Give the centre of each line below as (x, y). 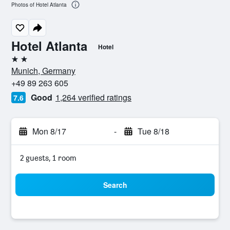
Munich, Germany (43, 71)
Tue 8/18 (153, 131)
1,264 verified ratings (93, 97)
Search (115, 185)
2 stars (23, 63)
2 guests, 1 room (48, 158)
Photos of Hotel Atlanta (39, 5)
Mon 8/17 (49, 131)
